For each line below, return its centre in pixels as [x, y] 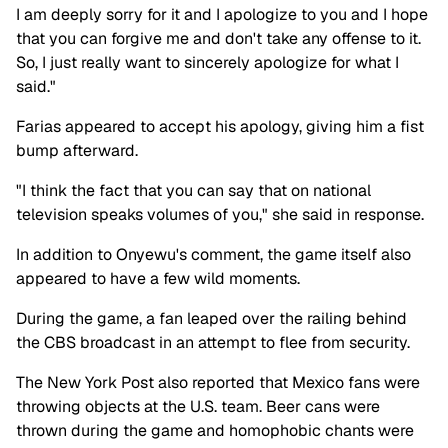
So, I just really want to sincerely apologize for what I [207, 63]
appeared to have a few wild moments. [158, 279]
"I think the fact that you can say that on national [193, 191]
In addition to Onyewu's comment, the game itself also [213, 255]
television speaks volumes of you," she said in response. [222, 215]
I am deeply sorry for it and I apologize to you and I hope [222, 15]
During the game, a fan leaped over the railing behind [211, 319]
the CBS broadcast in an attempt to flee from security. [215, 343]
